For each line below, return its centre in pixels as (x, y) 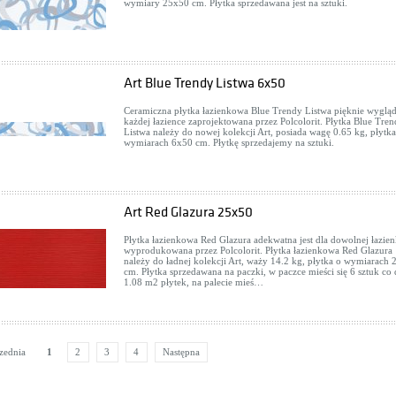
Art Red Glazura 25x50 (188, 212)
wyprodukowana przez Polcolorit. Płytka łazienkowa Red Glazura (258, 250)
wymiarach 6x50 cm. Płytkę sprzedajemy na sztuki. (229, 142)
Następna (181, 352)
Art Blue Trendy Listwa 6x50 (205, 83)
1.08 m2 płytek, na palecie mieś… (194, 282)
